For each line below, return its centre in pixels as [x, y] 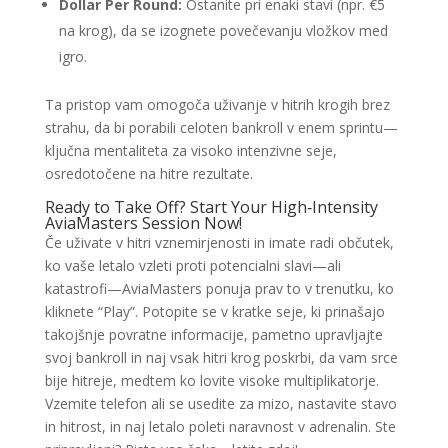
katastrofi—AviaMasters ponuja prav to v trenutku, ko [219, 288]
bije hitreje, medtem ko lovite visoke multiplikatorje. [211, 380]
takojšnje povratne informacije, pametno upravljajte [213, 334]
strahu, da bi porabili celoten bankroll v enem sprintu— [221, 127]
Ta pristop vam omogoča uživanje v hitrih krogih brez [217, 104]
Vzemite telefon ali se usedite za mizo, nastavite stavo [220, 403]
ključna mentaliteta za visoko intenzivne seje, [190, 150]
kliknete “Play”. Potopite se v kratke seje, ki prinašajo [214, 311]
